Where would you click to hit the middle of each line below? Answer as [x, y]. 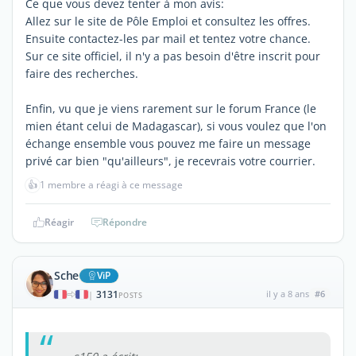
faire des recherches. [82, 73]
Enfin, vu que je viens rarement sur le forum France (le [171, 108]
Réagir [59, 222]
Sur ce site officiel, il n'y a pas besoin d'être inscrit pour [173, 56]
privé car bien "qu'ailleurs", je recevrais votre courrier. [170, 161]
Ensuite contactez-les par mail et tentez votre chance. [168, 38]
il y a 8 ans [287, 293]
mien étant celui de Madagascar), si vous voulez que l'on [176, 126]
